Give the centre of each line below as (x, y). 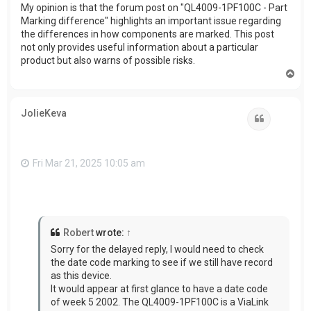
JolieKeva (44, 113)
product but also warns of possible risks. (108, 60)
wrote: (110, 233)
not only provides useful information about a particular (140, 47)
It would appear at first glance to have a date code (159, 289)
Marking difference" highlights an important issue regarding (151, 20)
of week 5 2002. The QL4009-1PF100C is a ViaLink (160, 302)
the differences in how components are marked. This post (148, 34)
